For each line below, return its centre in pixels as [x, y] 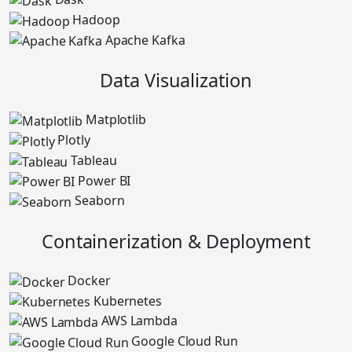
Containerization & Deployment [176, 241]
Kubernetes [127, 301]
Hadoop [96, 19]
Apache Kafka [145, 40]
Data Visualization [176, 81]
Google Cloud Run [185, 341]
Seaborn [100, 201]
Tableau [94, 160]
